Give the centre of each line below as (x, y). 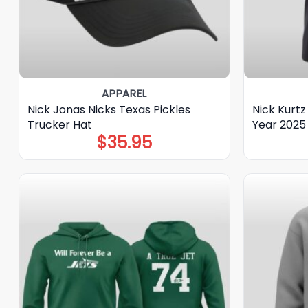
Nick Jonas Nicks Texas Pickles (109, 109)
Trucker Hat (59, 124)
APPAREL (124, 93)
